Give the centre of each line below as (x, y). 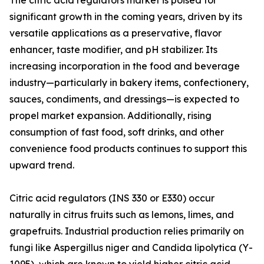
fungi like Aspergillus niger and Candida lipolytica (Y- (131, 248)
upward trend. (42, 165)
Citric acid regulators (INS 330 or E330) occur (112, 198)
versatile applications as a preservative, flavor (115, 33)
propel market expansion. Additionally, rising (110, 116)
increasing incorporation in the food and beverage (125, 66)
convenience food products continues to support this (128, 149)
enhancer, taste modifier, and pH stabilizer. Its (113, 50)
